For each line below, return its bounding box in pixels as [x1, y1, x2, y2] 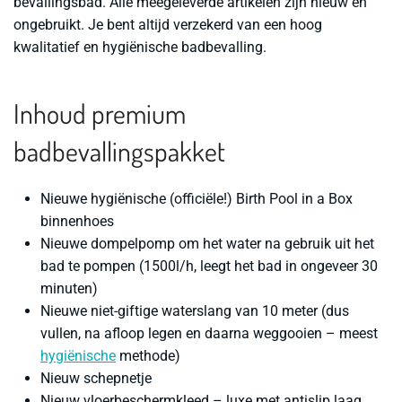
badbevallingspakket [13, 134, 225, 169]
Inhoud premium [13, 96, 186, 131]
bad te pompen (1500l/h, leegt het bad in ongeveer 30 [40, 258, 378, 275]
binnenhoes [40, 213, 114, 231]
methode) [116, 347, 180, 365]
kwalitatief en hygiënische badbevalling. [13, 39, 267, 57]
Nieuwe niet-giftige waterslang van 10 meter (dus [40, 302, 349, 320]
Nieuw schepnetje [40, 370, 152, 388]
